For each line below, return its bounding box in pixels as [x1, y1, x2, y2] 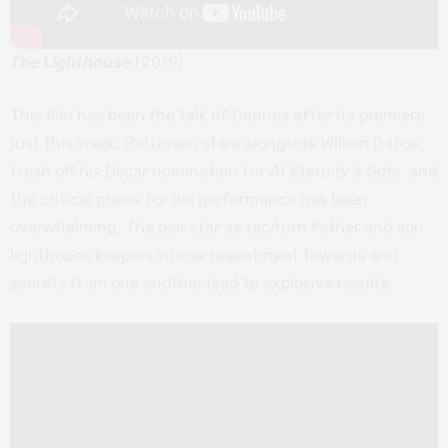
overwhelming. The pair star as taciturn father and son [10, 217, 424, 237]
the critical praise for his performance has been [10, 189, 368, 209]
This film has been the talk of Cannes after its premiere [10, 105, 425, 125]
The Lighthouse [10, 52, 131, 72]
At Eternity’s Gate [269, 161, 401, 181]
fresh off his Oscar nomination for [10, 161, 269, 181]
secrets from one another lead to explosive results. [10, 273, 393, 293]
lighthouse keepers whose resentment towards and [10, 245, 398, 265]
